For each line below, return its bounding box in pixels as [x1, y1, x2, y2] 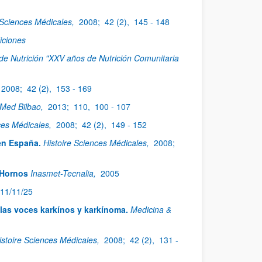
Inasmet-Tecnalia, [30, 167, 98, 179]
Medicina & [130, 204, 171, 215]
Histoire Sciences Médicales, [43, 137, 151, 149]
